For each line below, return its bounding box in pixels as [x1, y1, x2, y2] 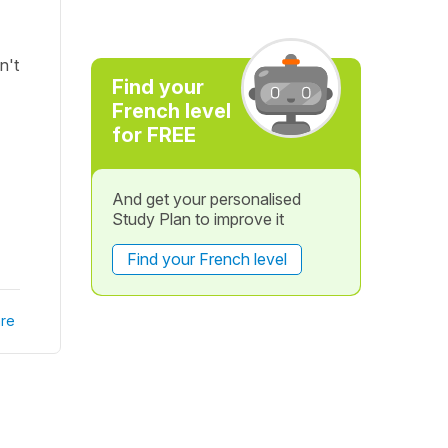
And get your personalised [111, 189, 301, 209]
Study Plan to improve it [111, 209, 284, 229]
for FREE [111, 123, 196, 147]
